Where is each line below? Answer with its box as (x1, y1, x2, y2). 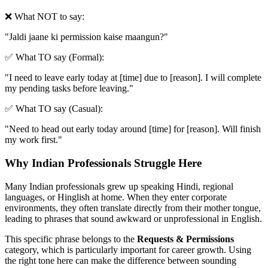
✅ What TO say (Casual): (5, 103, 103, 114)
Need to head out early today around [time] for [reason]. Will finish (9, 124, 261, 135)
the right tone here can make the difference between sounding (5, 255, 236, 266)
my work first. (5, 135, 58, 145)
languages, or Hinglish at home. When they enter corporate (5, 191, 227, 202)
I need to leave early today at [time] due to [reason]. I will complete (9, 72, 261, 83)
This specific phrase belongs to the (5, 233, 137, 244)
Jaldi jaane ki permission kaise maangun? (9, 32, 164, 42)
